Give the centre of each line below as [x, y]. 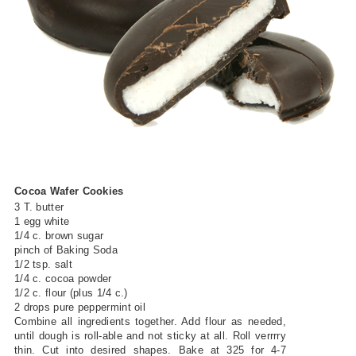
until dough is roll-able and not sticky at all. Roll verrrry [150, 336]
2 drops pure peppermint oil [80, 308]
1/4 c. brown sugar [59, 236]
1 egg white [42, 222]
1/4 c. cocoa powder [63, 279]
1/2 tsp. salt [43, 265]
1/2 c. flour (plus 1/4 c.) [71, 293]
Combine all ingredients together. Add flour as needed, [150, 322]
